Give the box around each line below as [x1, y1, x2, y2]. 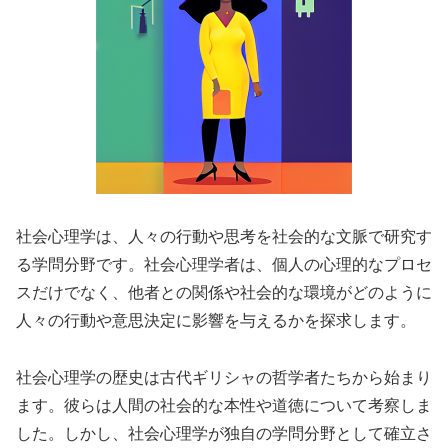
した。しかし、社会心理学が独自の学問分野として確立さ [16, 424, 432, 442]
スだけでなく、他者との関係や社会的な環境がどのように [16, 283, 432, 301]
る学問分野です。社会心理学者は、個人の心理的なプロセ [16, 255, 432, 273]
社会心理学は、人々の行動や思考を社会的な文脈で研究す [16, 227, 432, 245]
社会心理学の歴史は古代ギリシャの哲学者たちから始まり [16, 368, 432, 386]
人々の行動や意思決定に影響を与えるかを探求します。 [16, 311, 416, 329]
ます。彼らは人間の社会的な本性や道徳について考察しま [16, 396, 432, 414]
